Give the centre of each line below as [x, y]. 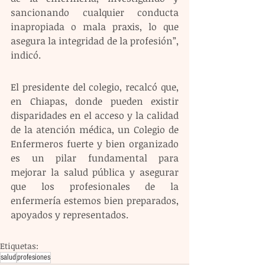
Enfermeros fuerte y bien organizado [95, 144]
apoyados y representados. [70, 215]
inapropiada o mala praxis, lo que [95, 27]
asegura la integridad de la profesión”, [95, 41]
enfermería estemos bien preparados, [95, 201]
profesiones [34, 257]
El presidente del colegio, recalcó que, [95, 87]
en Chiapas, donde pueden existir [95, 101]
